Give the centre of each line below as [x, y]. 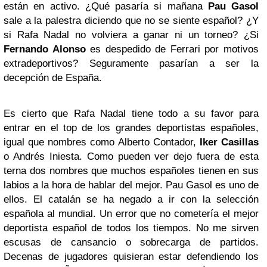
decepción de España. [53, 78]
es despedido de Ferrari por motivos [172, 49]
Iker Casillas [229, 142]
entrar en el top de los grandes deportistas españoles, [131, 128]
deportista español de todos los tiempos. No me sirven [131, 228]
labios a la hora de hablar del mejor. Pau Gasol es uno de [131, 185]
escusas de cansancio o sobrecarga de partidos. [131, 242]
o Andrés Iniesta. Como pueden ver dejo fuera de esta [131, 156]
